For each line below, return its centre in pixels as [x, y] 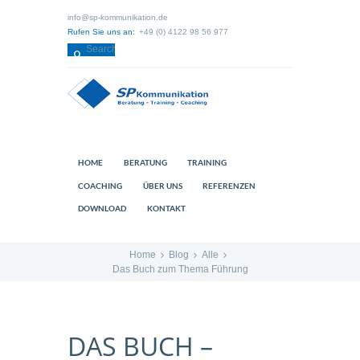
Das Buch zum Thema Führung [180, 270]
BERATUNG [145, 163]
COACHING [100, 185]
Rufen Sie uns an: [101, 32]
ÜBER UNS [162, 185]
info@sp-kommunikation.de [118, 18]
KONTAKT [166, 209]
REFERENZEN [229, 185]
